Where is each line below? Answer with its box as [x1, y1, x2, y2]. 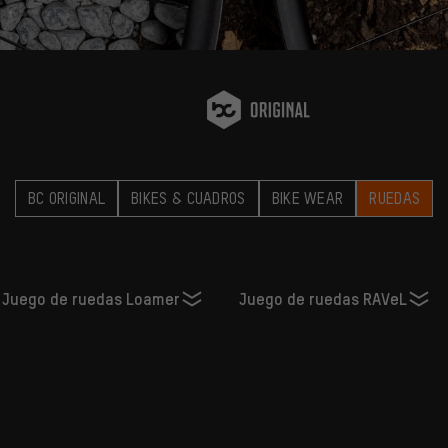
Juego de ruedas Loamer [2, 287, 180, 310]
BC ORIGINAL [27, 187, 106, 208]
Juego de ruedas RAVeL [239, 287, 407, 310]
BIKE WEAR [271, 187, 344, 208]
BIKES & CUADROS [131, 187, 246, 208]
